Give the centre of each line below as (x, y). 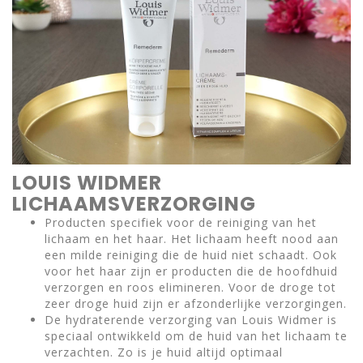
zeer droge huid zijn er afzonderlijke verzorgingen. (196, 304)
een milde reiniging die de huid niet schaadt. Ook (191, 255)
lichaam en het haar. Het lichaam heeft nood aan (192, 239)
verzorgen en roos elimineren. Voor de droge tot (190, 288)
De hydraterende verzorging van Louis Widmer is (191, 320)
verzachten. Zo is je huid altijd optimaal (164, 352)
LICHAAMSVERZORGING (134, 204)
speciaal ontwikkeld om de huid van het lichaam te (196, 336)
